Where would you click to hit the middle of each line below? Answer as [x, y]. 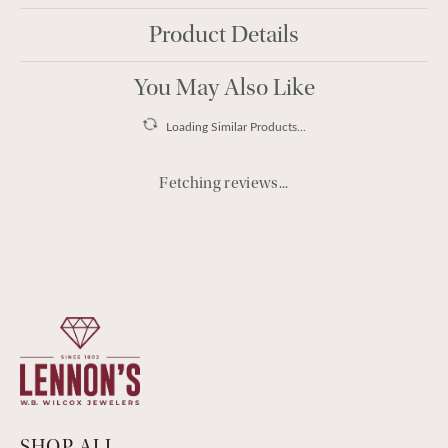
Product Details [224, 34]
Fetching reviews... [224, 183]
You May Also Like [224, 87]
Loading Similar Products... [236, 126]
